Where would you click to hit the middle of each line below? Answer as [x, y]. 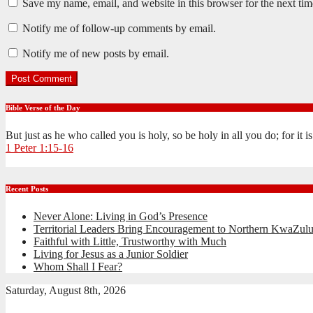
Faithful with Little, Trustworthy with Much [130, 242]
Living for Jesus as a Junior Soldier [111, 254]
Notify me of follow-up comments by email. [119, 29]
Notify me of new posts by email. [96, 54]
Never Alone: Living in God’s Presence [121, 217]
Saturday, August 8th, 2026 [66, 291]
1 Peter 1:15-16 [39, 148]
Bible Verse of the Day [43, 108]
